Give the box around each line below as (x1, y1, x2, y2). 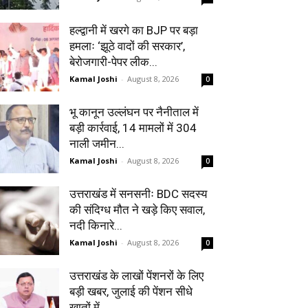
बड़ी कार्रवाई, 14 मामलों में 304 (69, 121, 197, 135)
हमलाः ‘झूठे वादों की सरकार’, (69, 39, 185, 53)
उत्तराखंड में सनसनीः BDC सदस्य (69, 187, 207, 201)
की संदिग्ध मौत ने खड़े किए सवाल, (69, 203, 205, 217)
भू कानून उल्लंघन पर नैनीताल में (69, 105, 199, 119)
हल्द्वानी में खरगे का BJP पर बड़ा (69, 23, 198, 37)
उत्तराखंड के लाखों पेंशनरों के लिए (69, 269, 203, 283)
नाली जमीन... (69, 137, 124, 151)
